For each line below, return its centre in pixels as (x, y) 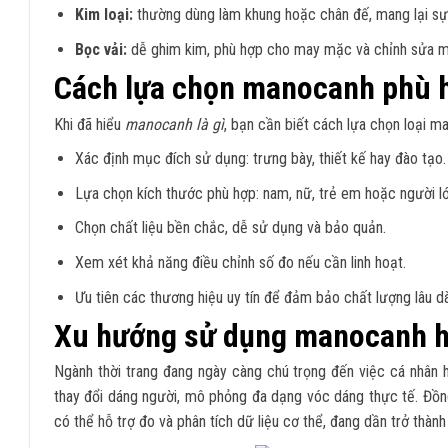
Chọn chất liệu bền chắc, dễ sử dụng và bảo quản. (230, 228)
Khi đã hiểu (89, 124)
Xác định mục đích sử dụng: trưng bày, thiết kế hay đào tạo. (260, 159)
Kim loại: (103, 14)
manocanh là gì (174, 124)
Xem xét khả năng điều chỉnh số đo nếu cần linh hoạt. (240, 262)
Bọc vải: (100, 49)
